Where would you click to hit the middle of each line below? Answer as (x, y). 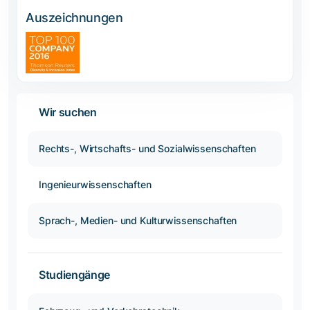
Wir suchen (68, 112)
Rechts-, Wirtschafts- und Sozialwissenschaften (147, 149)
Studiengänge (75, 275)
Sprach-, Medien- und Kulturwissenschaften (138, 221)
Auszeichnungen (74, 18)
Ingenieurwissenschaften (95, 185)
